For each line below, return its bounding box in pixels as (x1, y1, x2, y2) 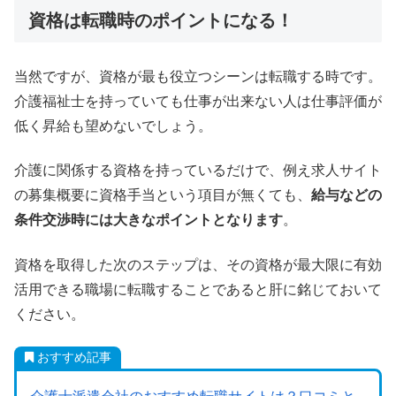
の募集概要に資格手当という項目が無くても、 (14, 187, 311, 203)
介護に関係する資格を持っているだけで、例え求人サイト (14, 163, 382, 179)
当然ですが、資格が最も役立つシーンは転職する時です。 (14, 69, 382, 84)
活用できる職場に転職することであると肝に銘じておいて (14, 281, 382, 297)
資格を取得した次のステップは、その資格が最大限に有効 (14, 256, 382, 272)
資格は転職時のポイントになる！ (28, 10, 293, 30)
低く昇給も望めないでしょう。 (14, 118, 212, 133)
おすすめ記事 (36, 350, 111, 365)
